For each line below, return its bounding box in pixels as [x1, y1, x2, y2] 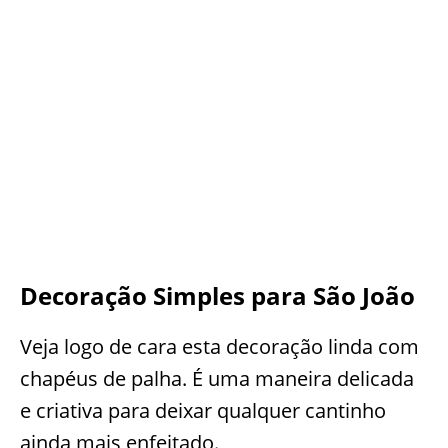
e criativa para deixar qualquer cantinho [20, 397, 386, 424]
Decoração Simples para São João [20, 279, 415, 312]
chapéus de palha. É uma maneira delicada [20, 365, 414, 392]
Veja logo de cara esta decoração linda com [20, 333, 419, 360]
